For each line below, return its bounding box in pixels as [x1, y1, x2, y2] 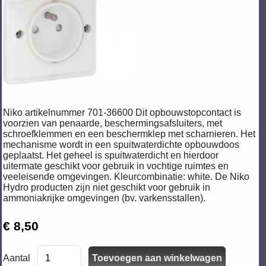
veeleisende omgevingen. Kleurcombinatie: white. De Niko [3, 171, 249, 182]
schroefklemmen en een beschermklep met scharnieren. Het [3, 128, 255, 139]
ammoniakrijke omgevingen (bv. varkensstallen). [3, 192, 205, 203]
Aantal [3, 252, 30, 263]
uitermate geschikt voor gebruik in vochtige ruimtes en [3, 160, 229, 171]
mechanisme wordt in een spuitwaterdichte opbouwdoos [3, 139, 239, 150]
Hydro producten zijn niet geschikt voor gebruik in [3, 182, 210, 192]
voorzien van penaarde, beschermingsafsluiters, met [3, 118, 222, 128]
